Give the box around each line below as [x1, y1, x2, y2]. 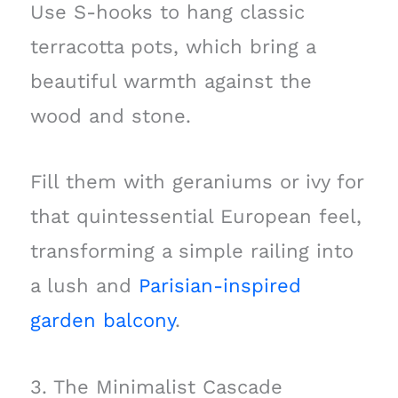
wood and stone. [29, 105, 191, 128]
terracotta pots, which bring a [29, 36, 315, 59]
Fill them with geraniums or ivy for [29, 171, 363, 194]
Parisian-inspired [138, 275, 301, 298]
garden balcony [29, 309, 175, 332]
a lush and [29, 275, 139, 298]
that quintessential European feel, [29, 205, 362, 228]
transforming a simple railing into [29, 240, 354, 263]
